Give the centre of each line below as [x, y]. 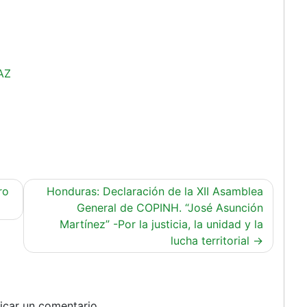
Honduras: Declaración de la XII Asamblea [155, 191]
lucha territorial [210, 240]
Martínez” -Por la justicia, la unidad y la [161, 224]
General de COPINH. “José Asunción [170, 207]
